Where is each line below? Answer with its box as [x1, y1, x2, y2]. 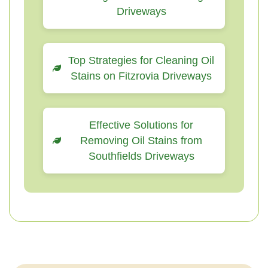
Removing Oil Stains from [80, 135, 202, 147]
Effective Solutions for [89, 119, 193, 131]
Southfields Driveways [88, 150, 194, 162]
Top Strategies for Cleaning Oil [68, 54, 214, 66]
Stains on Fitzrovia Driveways [71, 70, 212, 82]
